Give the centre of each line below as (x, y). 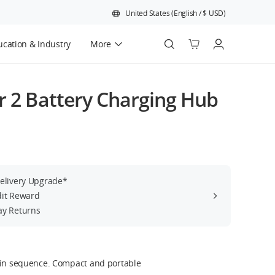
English (185, 13)
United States (148, 13)
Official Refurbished (75, 75)
